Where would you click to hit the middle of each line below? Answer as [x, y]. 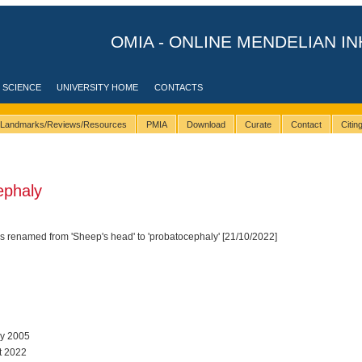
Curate [258, 125]
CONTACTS [179, 87]
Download [206, 125]
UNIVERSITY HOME [98, 87]
